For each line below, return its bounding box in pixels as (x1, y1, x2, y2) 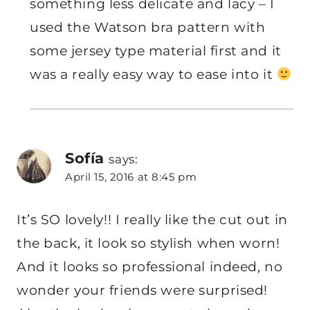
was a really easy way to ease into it (30, 66, 277, 82)
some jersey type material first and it (30, 42, 282, 59)
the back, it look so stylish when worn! (17, 235, 280, 251)
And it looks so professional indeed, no (17, 258, 283, 275)
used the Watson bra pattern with (30, 19, 266, 35)
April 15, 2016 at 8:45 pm (65, 170, 197, 183)
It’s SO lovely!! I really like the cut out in (17, 211, 288, 228)
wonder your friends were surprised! (17, 282, 268, 298)
